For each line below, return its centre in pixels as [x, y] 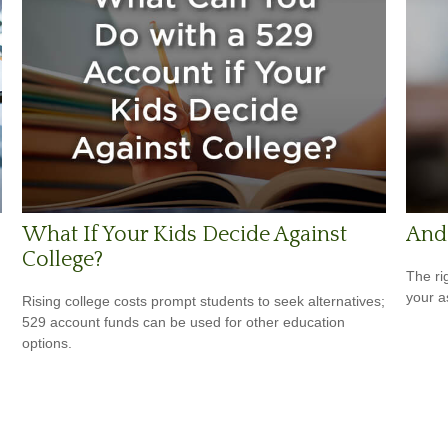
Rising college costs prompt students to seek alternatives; [204, 301]
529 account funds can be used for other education [184, 322]
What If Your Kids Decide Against [185, 235]
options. [47, 343]
